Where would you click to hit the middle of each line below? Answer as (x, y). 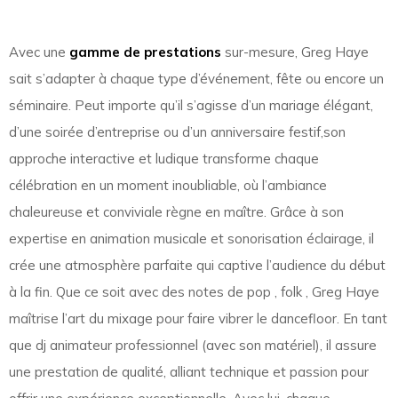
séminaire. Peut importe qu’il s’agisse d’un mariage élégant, (191, 106)
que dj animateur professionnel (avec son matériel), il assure (193, 346)
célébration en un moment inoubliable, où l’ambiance (168, 186)
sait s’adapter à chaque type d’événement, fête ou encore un (196, 79)
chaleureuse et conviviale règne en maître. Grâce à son (176, 212)
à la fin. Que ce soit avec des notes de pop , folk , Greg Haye (194, 292)
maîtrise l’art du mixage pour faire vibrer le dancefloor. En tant (198, 319)
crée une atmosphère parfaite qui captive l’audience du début (197, 266)
